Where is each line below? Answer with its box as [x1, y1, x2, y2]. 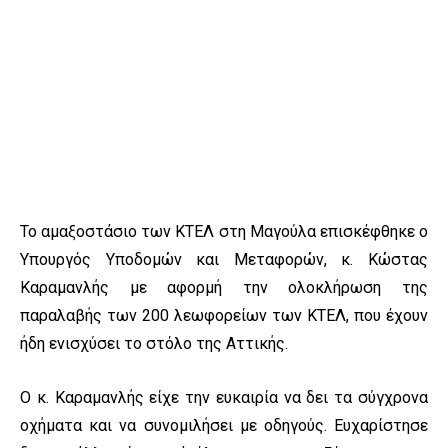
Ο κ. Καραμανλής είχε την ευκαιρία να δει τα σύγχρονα [20, 388, 428, 408]
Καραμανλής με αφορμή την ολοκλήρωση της [20, 278, 428, 298]
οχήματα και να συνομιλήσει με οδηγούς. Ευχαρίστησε [20, 416, 428, 436]
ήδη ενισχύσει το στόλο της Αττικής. [20, 334, 288, 354]
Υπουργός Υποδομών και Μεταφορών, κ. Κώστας [20, 250, 428, 270]
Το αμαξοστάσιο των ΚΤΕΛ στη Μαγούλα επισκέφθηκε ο [20, 222, 428, 242]
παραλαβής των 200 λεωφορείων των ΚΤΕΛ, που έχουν [20, 306, 428, 326]
